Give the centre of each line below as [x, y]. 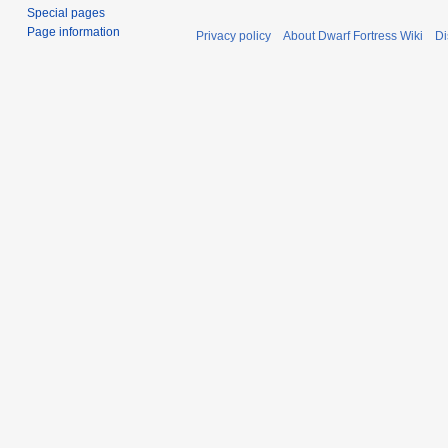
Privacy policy [233, 35]
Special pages [66, 12]
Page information [74, 31]
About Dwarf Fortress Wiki [353, 35]
